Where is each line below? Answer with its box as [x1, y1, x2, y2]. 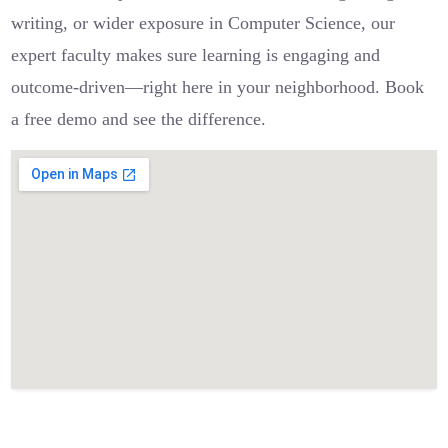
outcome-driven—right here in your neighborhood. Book [11, 77, 425, 97]
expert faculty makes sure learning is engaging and [11, 45, 381, 65]
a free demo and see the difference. [11, 109, 267, 129]
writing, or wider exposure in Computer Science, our [11, 13, 396, 33]
